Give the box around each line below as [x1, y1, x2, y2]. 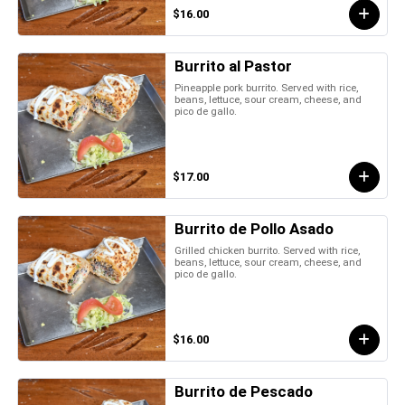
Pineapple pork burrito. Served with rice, [174, 80, 359, 94]
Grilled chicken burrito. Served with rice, [174, 243, 361, 257]
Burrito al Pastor [174, 56, 293, 75]
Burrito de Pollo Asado [174, 219, 334, 238]
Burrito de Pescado [174, 381, 314, 400]
